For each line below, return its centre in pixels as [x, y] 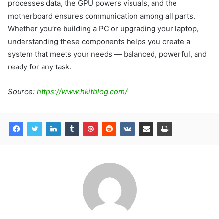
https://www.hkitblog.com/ [82, 91]
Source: [22, 91]
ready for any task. [40, 66]
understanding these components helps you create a [99, 41]
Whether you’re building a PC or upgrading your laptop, [103, 28]
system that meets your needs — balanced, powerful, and [107, 54]
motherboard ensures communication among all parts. [101, 16]
